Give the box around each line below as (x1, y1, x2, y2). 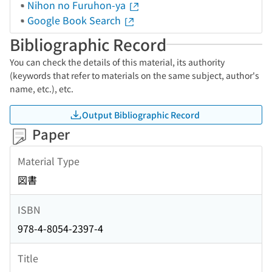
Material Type (18, 153, 80, 168)
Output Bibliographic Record (82, 108, 200, 121)
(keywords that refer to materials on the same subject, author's (10, 69, 259, 81)
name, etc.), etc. (10, 83, 73, 95)
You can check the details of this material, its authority (10, 56, 225, 68)
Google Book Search (27, 13, 123, 27)
